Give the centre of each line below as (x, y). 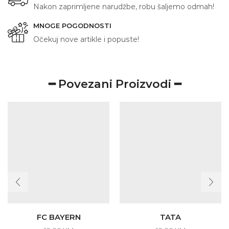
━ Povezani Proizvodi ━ (114, 84)
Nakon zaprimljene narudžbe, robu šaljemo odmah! (124, 7)
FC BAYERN (59, 217)
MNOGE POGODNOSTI (72, 26)
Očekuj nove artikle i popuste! (86, 40)
